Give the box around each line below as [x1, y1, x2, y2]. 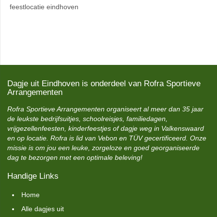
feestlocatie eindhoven [10, 3, 78, 11]
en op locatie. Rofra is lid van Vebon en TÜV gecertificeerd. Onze [7, 134, 206, 142]
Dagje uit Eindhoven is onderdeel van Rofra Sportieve [7, 79, 201, 88]
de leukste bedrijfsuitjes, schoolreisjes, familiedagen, [7, 115, 168, 123]
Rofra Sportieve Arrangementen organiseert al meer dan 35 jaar [7, 105, 203, 113]
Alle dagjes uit [21, 205, 64, 213]
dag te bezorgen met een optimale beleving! [7, 154, 142, 161]
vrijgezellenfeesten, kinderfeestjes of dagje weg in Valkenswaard [7, 124, 204, 132]
